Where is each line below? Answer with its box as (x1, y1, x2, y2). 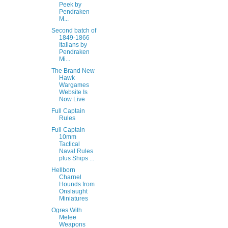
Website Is (59, 89, 88, 96)
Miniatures (59, 195, 88, 202)
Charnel (59, 174, 81, 181)
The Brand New (51, 67, 95, 74)
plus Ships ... (59, 155, 94, 162)
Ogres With (51, 207, 82, 214)
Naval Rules (59, 148, 93, 155)
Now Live (59, 96, 85, 103)
